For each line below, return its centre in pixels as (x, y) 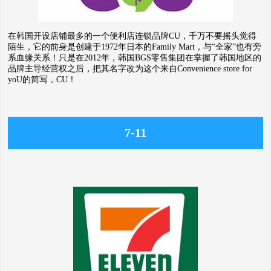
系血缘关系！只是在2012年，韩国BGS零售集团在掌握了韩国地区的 (135, 58)
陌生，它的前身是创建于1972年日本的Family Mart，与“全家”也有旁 (135, 47)
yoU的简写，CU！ (42, 80)
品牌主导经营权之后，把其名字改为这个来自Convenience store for (130, 69)
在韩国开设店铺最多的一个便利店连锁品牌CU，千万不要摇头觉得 (132, 36)
